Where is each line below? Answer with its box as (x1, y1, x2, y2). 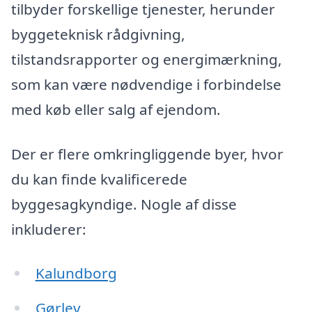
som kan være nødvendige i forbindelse (11, 74, 281, 94)
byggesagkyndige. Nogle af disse (11, 194, 237, 214)
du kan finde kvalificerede (11, 169, 187, 189)
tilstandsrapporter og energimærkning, (11, 49, 282, 69)
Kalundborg (35, 263, 117, 283)
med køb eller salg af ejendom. (11, 99, 221, 119)
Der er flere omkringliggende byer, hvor (11, 143, 283, 164)
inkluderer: (11, 219, 86, 239)
